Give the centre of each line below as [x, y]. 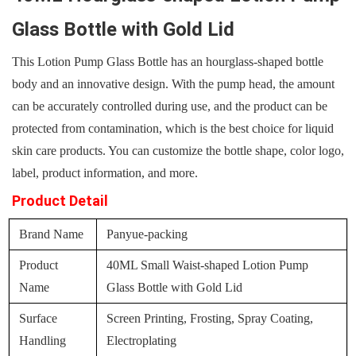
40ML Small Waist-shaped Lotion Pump [208, 265]
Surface [39, 319]
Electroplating [142, 341]
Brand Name [52, 234]
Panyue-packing [147, 234]
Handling [43, 341]
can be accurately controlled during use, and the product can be [170, 106]
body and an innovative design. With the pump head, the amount [173, 84]
